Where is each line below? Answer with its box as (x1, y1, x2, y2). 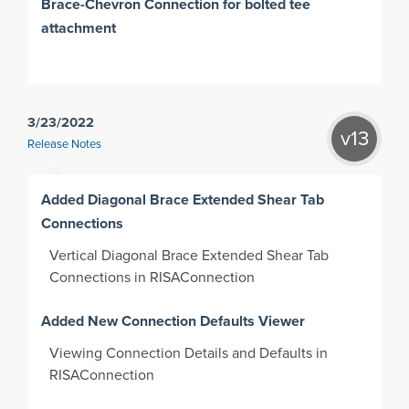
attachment (41, 17, 117, 39)
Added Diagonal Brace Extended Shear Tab (41, 188, 325, 210)
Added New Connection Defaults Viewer (41, 309, 306, 331)
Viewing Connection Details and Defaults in (49, 345, 329, 361)
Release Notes (27, 138, 101, 151)
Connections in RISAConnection (49, 269, 259, 285)
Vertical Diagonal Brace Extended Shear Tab (49, 247, 330, 263)
